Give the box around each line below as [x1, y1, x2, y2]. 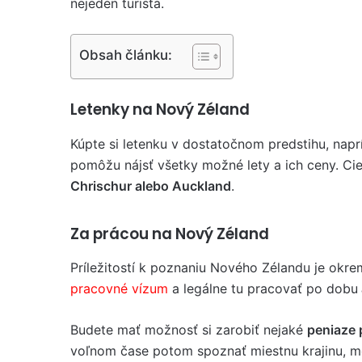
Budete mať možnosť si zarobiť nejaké [70, 322, 307, 338]
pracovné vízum [70, 280, 168, 297]
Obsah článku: [79, 46, 172, 63]
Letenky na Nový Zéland [70, 99, 250, 120]
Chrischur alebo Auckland [70, 177, 231, 194]
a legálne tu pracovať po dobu [168, 280, 358, 297]
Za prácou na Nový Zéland [70, 222, 269, 245]
